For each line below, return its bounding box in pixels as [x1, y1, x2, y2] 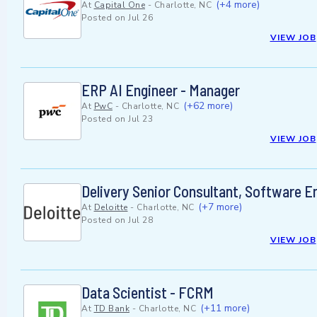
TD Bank [93, 303, 129, 315]
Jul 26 [128, 12, 153, 24]
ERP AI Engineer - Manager [81, 81, 240, 100]
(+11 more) [200, 301, 250, 316]
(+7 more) [198, 200, 242, 214]
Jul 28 [128, 214, 153, 226]
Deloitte [93, 202, 128, 214]
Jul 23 [128, 113, 153, 125]
